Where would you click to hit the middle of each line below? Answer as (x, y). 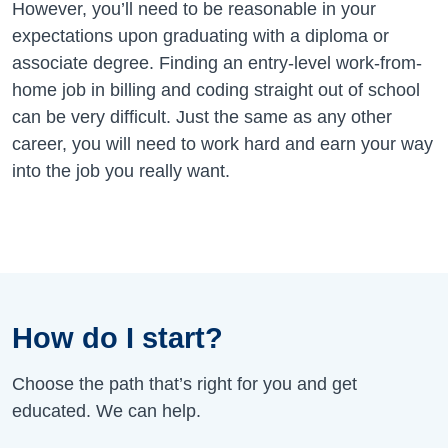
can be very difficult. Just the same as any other (202, 116)
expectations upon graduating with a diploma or (200, 35)
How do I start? (117, 337)
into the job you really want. (121, 170)
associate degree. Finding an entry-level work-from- (217, 62)
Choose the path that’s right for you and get (184, 383)
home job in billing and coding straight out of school (216, 89)
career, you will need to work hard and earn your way (222, 143)
